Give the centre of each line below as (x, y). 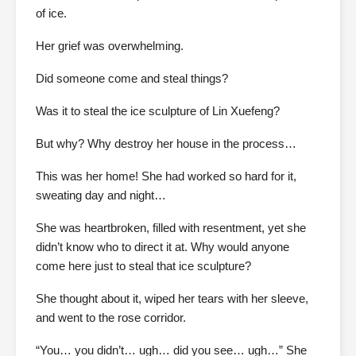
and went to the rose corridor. (111, 318)
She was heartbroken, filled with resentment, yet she (171, 228)
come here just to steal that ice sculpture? (143, 266)
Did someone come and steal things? (132, 79)
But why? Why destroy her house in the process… (166, 144)
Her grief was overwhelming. (110, 46)
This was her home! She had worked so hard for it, (166, 176)
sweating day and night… (101, 195)
